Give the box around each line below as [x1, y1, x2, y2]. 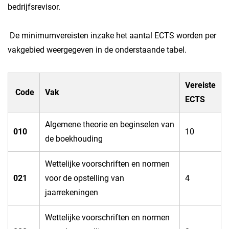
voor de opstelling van [45, 173, 124, 183]
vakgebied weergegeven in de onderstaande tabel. [8, 45, 191, 55]
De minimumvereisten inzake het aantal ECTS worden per [8, 31, 216, 40]
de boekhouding [45, 134, 103, 144]
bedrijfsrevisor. [8, 2, 60, 12]
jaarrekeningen [45, 188, 98, 197]
